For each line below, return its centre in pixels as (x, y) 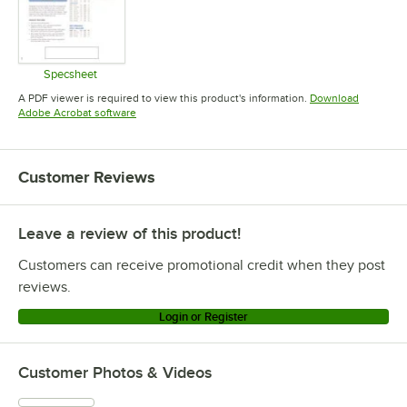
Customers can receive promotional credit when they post (202, 266)
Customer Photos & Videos (115, 373)
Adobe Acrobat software (77, 113)
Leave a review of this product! (129, 234)
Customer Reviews (87, 178)
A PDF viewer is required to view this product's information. (163, 99)
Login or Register (203, 317)
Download (334, 99)
